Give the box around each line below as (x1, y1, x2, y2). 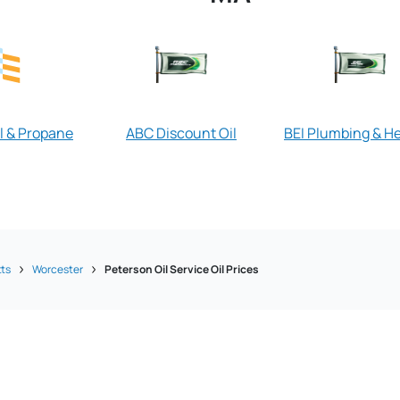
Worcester (32, 262, 84, 278)
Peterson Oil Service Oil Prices (104, 262, 260, 278)
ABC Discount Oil (126, 123, 237, 144)
